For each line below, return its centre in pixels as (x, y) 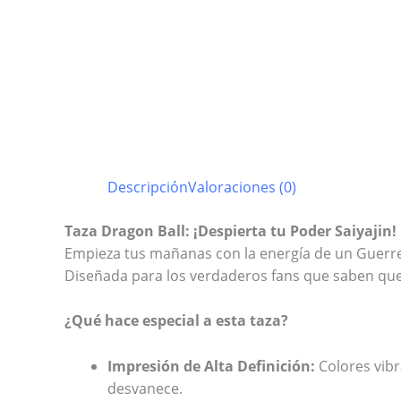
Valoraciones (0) (242, 187)
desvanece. (145, 388)
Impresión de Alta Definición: (211, 366)
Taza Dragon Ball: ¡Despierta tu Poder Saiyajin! (230, 230)
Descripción (148, 187)
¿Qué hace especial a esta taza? (176, 321)
